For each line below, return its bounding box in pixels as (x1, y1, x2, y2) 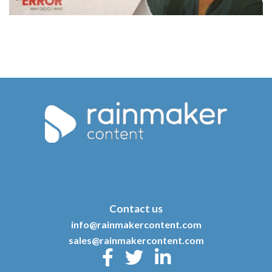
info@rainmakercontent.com (70, 219, 202, 230)
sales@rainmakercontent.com (68, 234, 204, 246)
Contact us (109, 202, 163, 215)
